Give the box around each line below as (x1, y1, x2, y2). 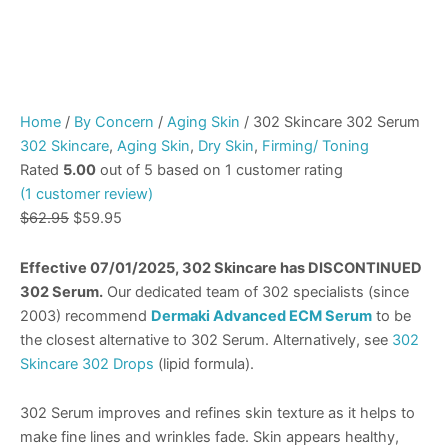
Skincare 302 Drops (20, 354, 154, 373)
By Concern (74, 113, 154, 132)
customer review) (32, 185, 153, 204)
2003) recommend (20, 306, 151, 325)
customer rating (232, 161, 343, 180)
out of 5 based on (96, 161, 225, 180)
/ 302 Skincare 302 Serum (240, 113, 420, 132)
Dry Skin (198, 137, 254, 156)
